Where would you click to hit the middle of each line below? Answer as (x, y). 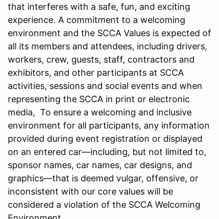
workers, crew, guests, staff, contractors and (101, 59)
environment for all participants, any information (109, 125)
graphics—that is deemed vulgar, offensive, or (103, 178)
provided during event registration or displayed (105, 138)
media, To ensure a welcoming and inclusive (100, 112)
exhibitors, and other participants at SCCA (96, 72)
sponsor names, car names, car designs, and (100, 165)
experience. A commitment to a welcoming (97, 20)
